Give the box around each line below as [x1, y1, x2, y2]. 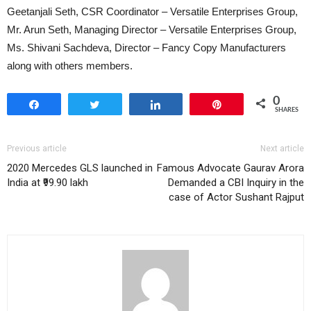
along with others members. [7, 59, 133, 72]
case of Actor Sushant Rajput [169, 190, 304, 203]
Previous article [7, 143, 67, 153]
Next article [260, 143, 304, 153]
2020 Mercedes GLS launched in [7, 161, 153, 174]
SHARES [275, 106, 299, 113]
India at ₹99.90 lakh [7, 176, 88, 189]
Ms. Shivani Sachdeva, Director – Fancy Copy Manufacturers [7, 41, 286, 53]
